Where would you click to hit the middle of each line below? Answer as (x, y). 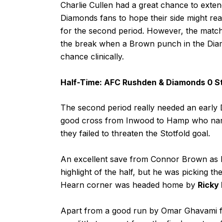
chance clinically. (92, 56)
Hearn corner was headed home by (129, 185)
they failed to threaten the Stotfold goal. (135, 134)
